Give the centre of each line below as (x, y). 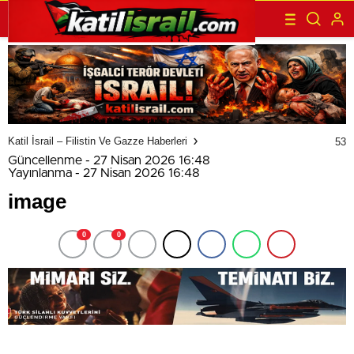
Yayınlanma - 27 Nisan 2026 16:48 (104, 173)
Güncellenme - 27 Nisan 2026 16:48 (109, 160)
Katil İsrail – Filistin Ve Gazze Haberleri (98, 141)
